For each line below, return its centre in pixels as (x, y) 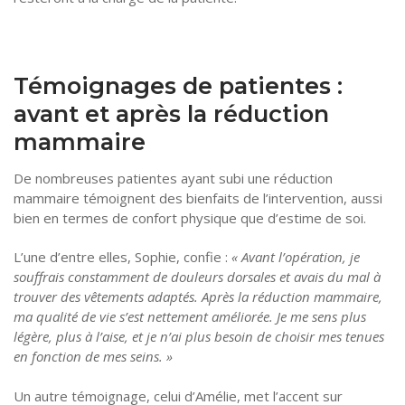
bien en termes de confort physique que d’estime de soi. (190, 218)
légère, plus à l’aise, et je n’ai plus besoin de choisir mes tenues (199, 337)
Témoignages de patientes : (178, 86)
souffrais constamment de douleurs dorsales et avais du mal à (197, 277)
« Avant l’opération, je (296, 257)
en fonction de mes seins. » (93, 357)
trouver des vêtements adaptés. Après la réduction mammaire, (198, 297)
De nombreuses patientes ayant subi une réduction (173, 179)
